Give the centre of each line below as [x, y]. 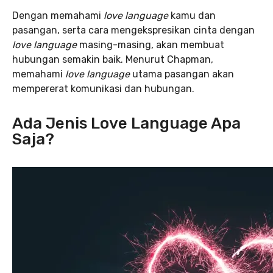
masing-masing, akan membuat [152, 45]
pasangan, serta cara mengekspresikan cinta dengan [133, 30]
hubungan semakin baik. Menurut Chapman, [113, 59]
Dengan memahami [58, 16]
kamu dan [192, 16]
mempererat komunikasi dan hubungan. [103, 89]
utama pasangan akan [182, 74]
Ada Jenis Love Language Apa [126, 123]
